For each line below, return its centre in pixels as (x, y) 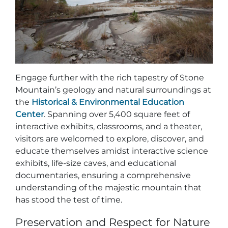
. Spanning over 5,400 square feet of (117, 115)
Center (30, 115)
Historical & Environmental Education (108, 102)
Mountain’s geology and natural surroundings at (113, 90)
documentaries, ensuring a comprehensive (103, 176)
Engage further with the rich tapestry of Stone (110, 78)
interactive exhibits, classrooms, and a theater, (109, 127)
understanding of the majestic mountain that (108, 188)
